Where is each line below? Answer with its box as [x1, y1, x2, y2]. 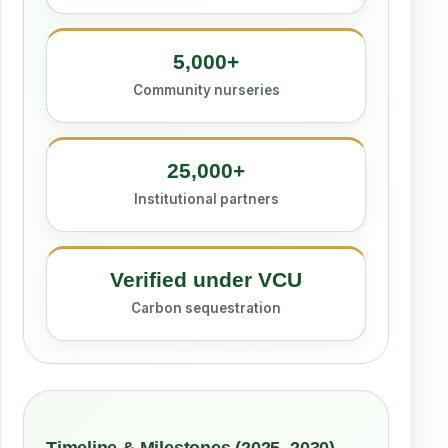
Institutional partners [133, 191, 279, 207]
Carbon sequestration [131, 300, 281, 316]
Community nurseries [132, 82, 280, 98]
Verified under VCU [110, 268, 302, 291]
